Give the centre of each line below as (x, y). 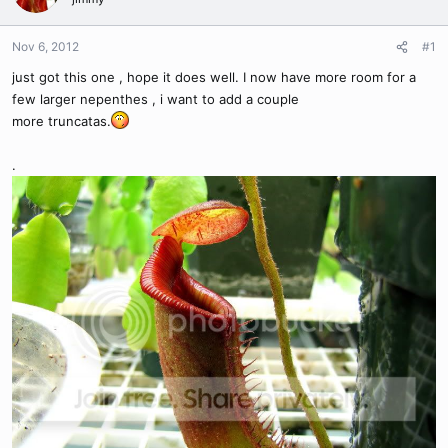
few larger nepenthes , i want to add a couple (155, 99)
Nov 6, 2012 (45, 46)
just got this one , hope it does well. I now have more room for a (214, 77)
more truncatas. (61, 121)
